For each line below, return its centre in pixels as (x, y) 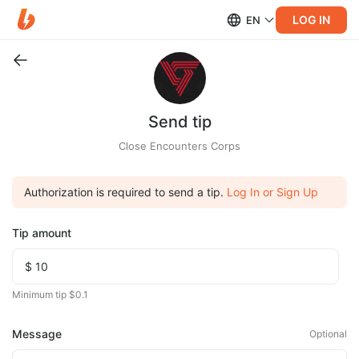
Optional (328, 334)
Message (37, 334)
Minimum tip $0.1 (50, 294)
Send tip (179, 122)
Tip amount (42, 233)
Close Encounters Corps (179, 146)
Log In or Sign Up (272, 192)
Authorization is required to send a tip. (124, 192)
